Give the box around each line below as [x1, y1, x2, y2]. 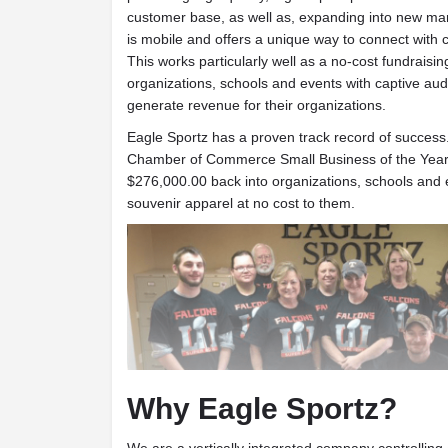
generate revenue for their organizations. [127, 96, 386, 113]
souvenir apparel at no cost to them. [127, 194, 355, 211]
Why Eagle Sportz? [127, 392, 397, 426]
